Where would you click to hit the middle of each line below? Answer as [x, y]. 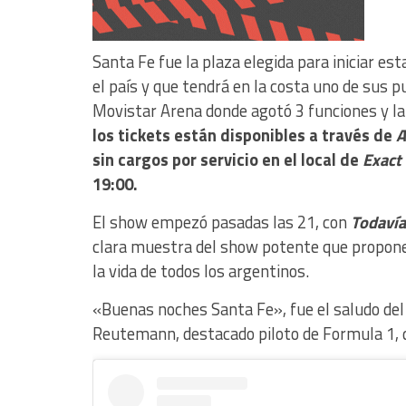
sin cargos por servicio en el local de [227, 159]
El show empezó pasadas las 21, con [222, 222]
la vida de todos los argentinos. [201, 271]
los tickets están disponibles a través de [244, 135]
